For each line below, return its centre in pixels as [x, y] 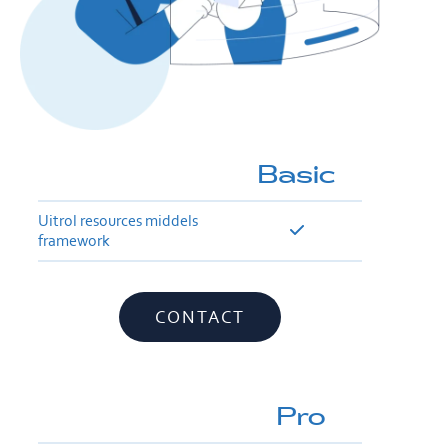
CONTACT [200, 317]
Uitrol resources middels [118, 221]
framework [74, 241]
